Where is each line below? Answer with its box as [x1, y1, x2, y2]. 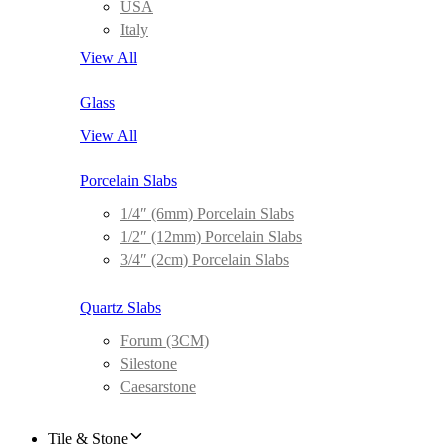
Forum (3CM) [120, 332, 209, 349]
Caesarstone [120, 378, 196, 395]
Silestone [120, 355, 177, 372]
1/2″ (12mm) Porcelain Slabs [120, 228, 302, 245]
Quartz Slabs [80, 299, 161, 316]
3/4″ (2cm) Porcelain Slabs [120, 251, 289, 268]
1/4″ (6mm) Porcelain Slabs [120, 205, 294, 222]
